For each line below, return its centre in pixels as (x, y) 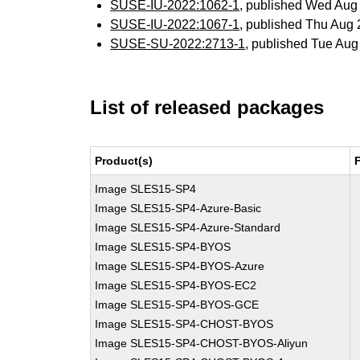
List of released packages (207, 107)
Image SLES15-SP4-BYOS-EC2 (176, 285)
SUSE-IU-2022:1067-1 (175, 25)
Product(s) (124, 161)
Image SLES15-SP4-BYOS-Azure (180, 266)
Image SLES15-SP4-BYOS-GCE (177, 305)
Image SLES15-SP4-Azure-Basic (178, 208)
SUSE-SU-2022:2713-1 (178, 44)
